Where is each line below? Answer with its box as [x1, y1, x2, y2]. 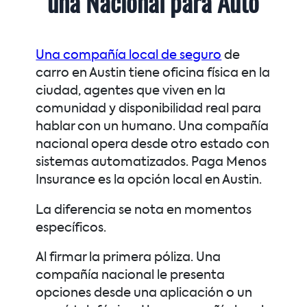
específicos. [36, 221, 107, 234]
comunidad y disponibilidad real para [36, 103, 262, 116]
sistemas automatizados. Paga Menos [36, 156, 267, 169]
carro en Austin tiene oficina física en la [36, 67, 271, 80]
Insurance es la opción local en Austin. [36, 174, 262, 187]
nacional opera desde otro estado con [36, 138, 270, 151]
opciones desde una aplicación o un [36, 287, 253, 300]
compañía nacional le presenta [36, 269, 225, 282]
